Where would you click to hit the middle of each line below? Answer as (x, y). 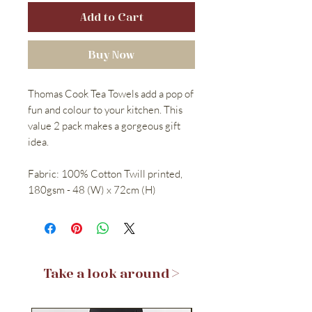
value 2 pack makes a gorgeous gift (104, 125)
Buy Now (111, 54)
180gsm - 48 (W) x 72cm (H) (92, 189)
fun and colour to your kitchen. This (105, 109)
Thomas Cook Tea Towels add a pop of (111, 93)
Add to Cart (111, 16)
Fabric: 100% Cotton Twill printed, (105, 173)
